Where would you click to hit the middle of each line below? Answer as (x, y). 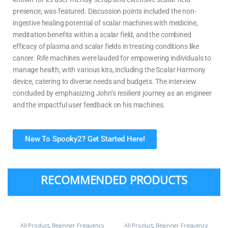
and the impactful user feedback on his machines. (89, 105)
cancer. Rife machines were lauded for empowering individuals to (112, 58)
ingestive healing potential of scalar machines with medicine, (105, 23)
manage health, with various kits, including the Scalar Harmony (109, 69)
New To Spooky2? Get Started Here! (85, 139)
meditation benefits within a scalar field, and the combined (102, 34)
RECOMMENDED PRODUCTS (114, 180)
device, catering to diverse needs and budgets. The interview (105, 81)
